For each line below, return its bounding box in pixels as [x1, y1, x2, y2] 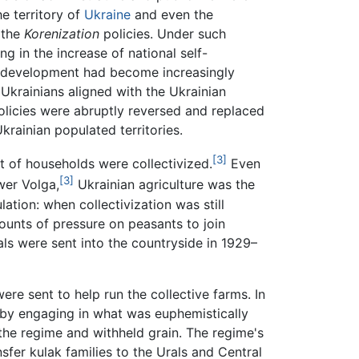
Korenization [24, 25, 99, 42]
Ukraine [83, 6, 131, 22]
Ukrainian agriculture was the [74, 176, 255, 193]
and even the [130, 6, 213, 22]
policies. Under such [99, 25, 226, 42]
